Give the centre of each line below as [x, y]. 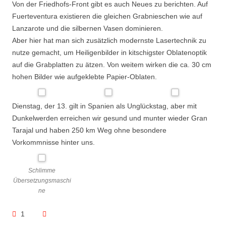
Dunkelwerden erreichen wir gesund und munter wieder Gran [110, 118]
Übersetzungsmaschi [42, 181]
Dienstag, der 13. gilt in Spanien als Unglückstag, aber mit [104, 106]
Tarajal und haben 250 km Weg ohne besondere [89, 130]
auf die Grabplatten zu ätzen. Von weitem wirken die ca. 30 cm [112, 65]
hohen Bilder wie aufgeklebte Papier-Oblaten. [84, 77]
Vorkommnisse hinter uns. [53, 142]
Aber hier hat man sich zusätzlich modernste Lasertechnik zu [109, 40]
